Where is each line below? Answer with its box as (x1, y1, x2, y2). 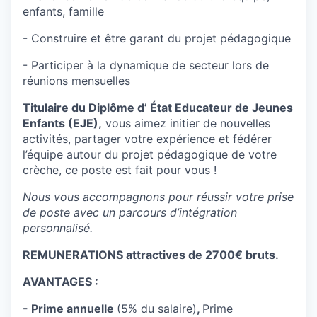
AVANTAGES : (23, 275, 98, 289)
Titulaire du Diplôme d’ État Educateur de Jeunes (23, 100, 293, 115)
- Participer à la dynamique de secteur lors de (23, 58, 269, 73)
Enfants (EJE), (23, 116, 102, 131)
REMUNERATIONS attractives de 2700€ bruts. (23, 248, 279, 263)
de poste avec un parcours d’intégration (23, 205, 237, 220)
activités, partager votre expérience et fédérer (23, 132, 272, 146)
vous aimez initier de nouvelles (102, 116, 270, 131)
